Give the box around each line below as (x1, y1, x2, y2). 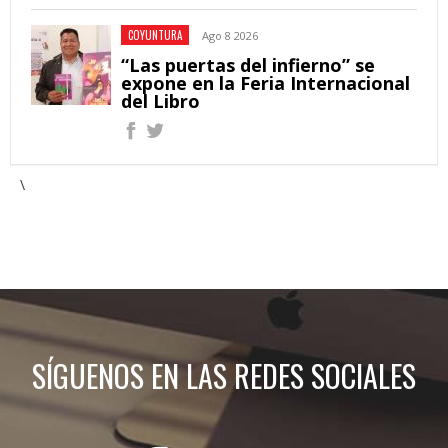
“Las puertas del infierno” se (121, 53, 375, 78)
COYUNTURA (128, 27, 182, 44)
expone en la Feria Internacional (121, 71, 410, 96)
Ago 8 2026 (202, 28, 258, 44)
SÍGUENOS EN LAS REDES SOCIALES (32, 353, 416, 399)
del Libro (121, 89, 200, 114)
